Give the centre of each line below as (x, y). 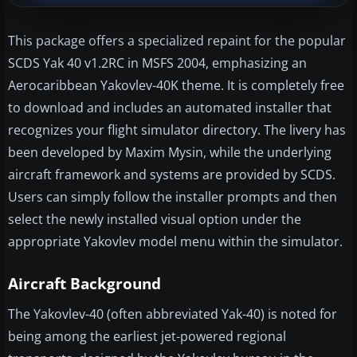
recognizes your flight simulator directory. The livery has (177, 129)
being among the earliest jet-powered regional (147, 336)
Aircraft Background (84, 283)
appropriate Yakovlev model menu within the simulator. (175, 241)
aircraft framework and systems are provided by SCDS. (172, 174)
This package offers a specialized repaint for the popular (177, 40)
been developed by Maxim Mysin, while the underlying (170, 152)
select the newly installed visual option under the (155, 219)
